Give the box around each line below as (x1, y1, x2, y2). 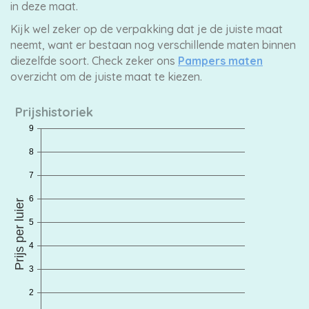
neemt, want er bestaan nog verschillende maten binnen (10, 38, 296, 52)
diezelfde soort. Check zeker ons (10, 54, 178, 68)
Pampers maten (178, 54, 263, 68)
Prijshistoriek (15, 104, 93, 120)
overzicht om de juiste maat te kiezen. (10, 70, 202, 83)
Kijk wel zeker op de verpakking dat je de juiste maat (10, 22, 283, 36)
